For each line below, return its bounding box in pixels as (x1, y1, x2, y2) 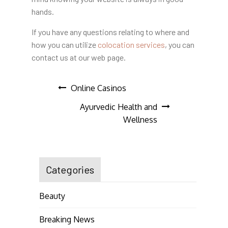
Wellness (123, 114, 157, 125)
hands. (31, 6, 54, 16)
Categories (45, 163, 94, 176)
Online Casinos (71, 82, 127, 93)
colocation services (97, 39, 165, 49)
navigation (58, 107, 132, 127)
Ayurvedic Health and (79, 101, 157, 112)
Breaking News (39, 214, 95, 224)
